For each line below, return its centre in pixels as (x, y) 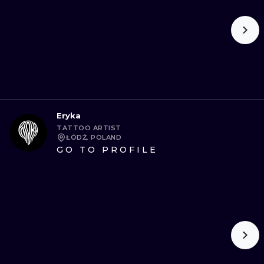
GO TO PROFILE (107, 150)
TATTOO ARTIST (89, 128)
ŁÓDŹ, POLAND (94, 137)
